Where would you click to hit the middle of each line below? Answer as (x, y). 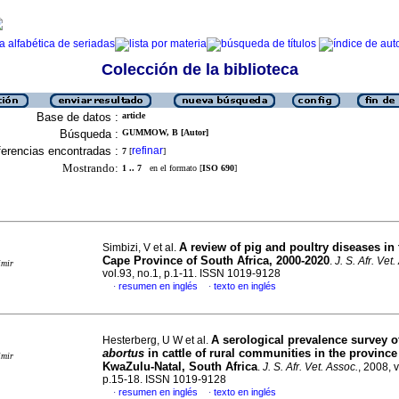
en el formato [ (172, 168)
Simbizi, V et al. (141, 248)
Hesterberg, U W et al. (157, 340)
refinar (147, 151)
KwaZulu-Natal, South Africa (180, 366)
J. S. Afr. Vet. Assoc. (310, 367)
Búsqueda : (89, 134)
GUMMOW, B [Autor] (165, 132)
